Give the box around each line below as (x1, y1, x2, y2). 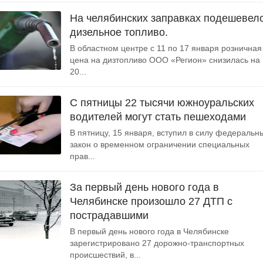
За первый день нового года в (70, 181, 219, 193)
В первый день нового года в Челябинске (70, 227, 229, 236)
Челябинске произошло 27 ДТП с (70, 195, 232, 207)
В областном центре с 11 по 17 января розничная (70, 43, 262, 53)
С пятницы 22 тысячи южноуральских (70, 97, 254, 109)
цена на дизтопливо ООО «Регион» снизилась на (70, 55, 260, 65)
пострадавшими (70, 210, 149, 221)
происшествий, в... (70, 250, 141, 259)
